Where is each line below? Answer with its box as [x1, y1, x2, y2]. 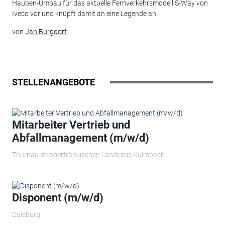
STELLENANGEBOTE [12, 76, 95, 87]
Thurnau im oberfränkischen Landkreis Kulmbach [12, 151, 165, 159]
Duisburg [12, 210, 40, 219]
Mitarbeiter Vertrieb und [12, 118, 130, 131]
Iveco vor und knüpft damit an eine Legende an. [12, 10, 158, 18]
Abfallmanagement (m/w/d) [12, 131, 149, 144]
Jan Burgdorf [25, 28, 67, 36]
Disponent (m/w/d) [12, 191, 103, 204]
